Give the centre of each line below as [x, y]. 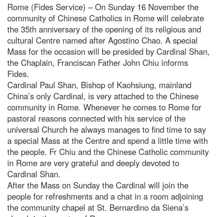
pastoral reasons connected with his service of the [96, 118]
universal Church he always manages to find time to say [107, 129]
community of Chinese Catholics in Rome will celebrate [106, 18]
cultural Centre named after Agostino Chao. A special [102, 40]
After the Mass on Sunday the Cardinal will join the [98, 185]
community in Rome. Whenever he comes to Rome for [104, 107]
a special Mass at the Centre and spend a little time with [108, 140]
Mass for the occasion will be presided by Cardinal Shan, [108, 51]
